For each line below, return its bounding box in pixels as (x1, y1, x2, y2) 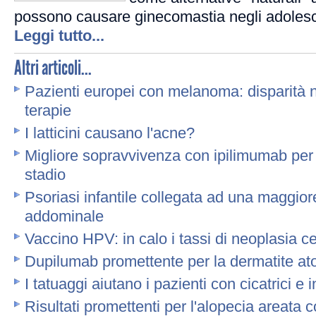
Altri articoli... (14, 55, 92, 80)
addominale (25, 207, 104, 225)
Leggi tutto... (14, 27, 104, 44)
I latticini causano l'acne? (25, 124, 195, 142)
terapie (25, 102, 71, 119)
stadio (25, 166, 66, 183)
